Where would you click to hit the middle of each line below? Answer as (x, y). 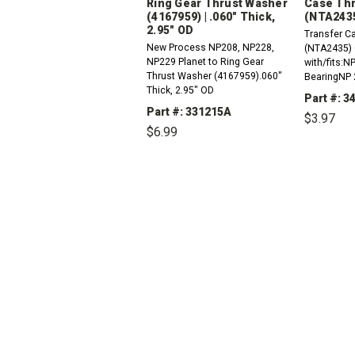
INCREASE (271, 161)
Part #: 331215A (189, 111)
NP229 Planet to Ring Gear (205, 61)
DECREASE (198, 161)
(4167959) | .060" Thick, (211, 17)
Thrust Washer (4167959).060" (214, 76)
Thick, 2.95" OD (180, 90)
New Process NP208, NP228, (210, 47)
